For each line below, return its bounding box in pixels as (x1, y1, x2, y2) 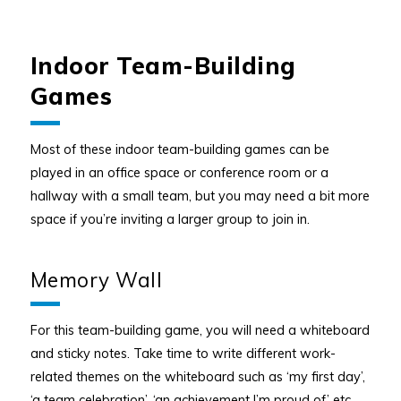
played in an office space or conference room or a (30, 163, 328, 181)
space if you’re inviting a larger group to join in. (30, 209, 313, 227)
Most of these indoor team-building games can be (30, 140, 329, 158)
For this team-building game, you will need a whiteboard (30, 321, 370, 339)
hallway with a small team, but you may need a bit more (30, 186, 370, 204)
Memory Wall (30, 266, 163, 293)
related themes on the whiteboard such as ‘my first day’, (30, 368, 365, 386)
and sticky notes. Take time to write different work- (30, 345, 336, 363)
